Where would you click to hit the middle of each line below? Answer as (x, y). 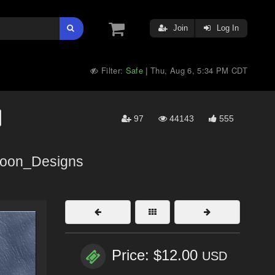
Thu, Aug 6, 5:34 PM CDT (199, 70)
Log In (227, 28)
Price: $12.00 (157, 255)
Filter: (112, 70)
